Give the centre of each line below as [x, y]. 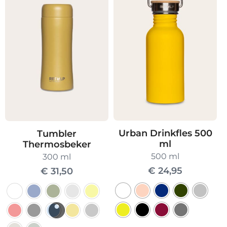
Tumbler [57, 134]
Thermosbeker [57, 144]
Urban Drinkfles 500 [165, 134]
